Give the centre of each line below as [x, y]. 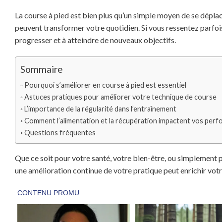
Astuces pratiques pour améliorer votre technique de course [120, 97]
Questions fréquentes [60, 132]
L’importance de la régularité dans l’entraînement [100, 109]
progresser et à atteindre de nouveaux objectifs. [95, 40]
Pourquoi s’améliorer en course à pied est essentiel [105, 85]
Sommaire [42, 69]
